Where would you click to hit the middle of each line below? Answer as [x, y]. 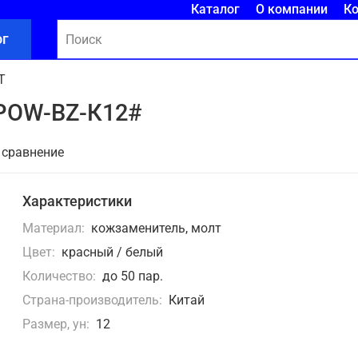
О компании [291, 9]
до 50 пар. [132, 276]
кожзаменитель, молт [156, 229]
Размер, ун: [56, 324]
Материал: [54, 229]
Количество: [60, 276]
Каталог [215, 9]
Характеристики [78, 201]
